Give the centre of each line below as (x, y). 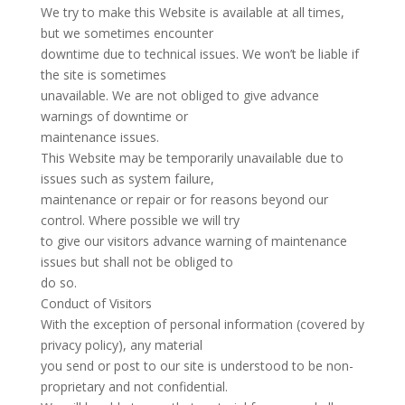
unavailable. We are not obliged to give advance (179, 95)
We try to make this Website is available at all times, (192, 12)
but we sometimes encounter (127, 33)
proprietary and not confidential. (134, 386)
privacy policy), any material (121, 345)
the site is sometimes (103, 75)
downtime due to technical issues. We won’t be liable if (199, 54)
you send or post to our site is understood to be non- (197, 366)
